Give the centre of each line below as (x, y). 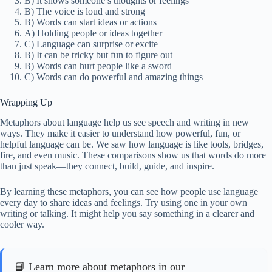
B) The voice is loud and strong (85, 12)
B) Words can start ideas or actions (90, 22)
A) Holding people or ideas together (93, 33)
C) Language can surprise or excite (91, 44)
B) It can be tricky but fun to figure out (98, 55)
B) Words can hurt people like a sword (98, 66)
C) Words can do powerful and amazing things (114, 77)
